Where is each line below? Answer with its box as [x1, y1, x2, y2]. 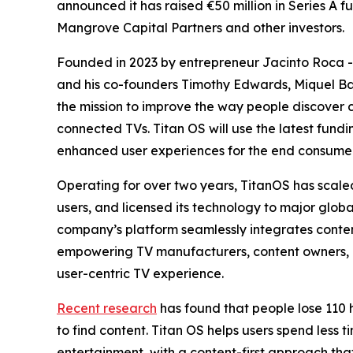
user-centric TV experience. [57, 266, 224, 282]
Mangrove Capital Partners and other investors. [57, 20, 344, 36]
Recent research [57, 300, 157, 317]
